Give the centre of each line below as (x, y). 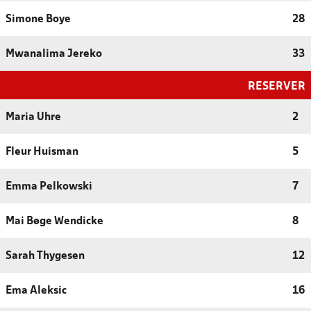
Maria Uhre (33, 117)
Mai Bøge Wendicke (54, 221)
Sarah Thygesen (45, 256)
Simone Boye (38, 19)
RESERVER (277, 86)
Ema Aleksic (36, 291)
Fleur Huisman (42, 152)
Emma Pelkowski (49, 186)
